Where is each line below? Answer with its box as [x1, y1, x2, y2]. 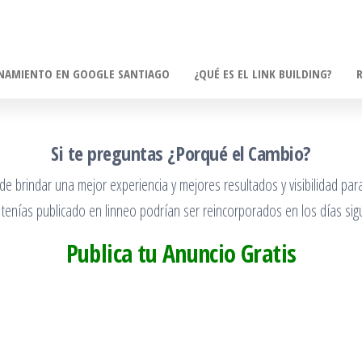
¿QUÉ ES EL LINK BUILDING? [194, 65, 332, 82]
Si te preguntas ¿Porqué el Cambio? [51, 140, 311, 166]
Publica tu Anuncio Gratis [65, 237, 297, 270]
